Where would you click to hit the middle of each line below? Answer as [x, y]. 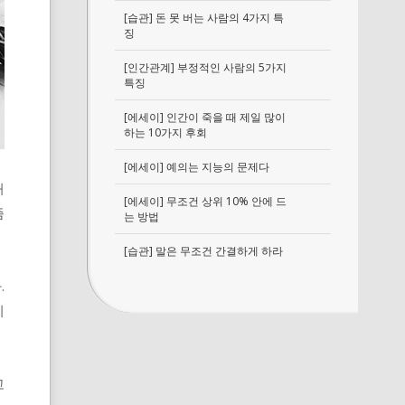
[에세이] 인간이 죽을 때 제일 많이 [205, 117]
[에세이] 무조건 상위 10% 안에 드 [205, 201]
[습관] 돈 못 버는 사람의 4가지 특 [204, 18]
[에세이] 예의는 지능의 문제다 [197, 167]
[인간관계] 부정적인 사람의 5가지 [205, 67]
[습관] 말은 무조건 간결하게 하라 [203, 251]
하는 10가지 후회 [165, 132]
